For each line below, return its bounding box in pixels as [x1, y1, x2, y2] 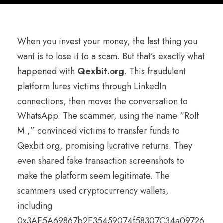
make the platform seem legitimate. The [17, 169, 170, 182]
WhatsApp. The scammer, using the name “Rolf [17, 109, 199, 122]
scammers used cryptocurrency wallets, [17, 184, 169, 197]
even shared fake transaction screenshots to [17, 154, 184, 167]
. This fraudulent [124, 64, 186, 78]
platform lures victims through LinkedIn [17, 79, 166, 93]
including [17, 199, 52, 212]
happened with [17, 64, 77, 78]
